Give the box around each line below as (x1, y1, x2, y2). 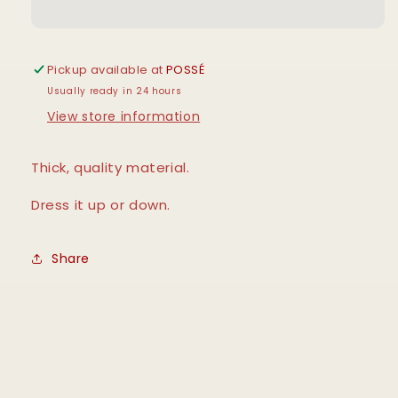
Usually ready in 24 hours (47, 84, 182, 99)
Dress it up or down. (31, 195, 175, 215)
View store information (47, 107, 201, 126)
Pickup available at (47, 61, 167, 79)
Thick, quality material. (31, 158, 190, 178)
